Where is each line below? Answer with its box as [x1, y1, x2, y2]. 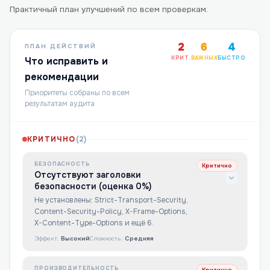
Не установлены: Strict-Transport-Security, [34, 195, 188, 205]
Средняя [125, 234, 154, 242]
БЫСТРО [218, 54, 245, 61]
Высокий [61, 234, 90, 242]
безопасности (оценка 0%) [34, 181, 151, 192]
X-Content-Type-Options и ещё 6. [34, 218, 154, 228]
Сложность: [90, 234, 123, 242]
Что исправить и [25, 55, 108, 67]
